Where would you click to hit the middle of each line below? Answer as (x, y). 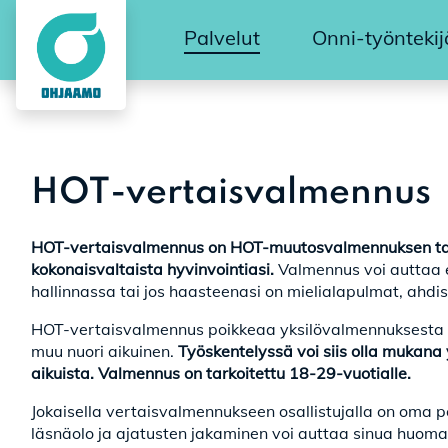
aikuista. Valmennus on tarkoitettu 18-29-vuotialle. (221, 373)
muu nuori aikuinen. (104, 351)
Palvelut (222, 37)
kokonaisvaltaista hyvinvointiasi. (154, 269)
